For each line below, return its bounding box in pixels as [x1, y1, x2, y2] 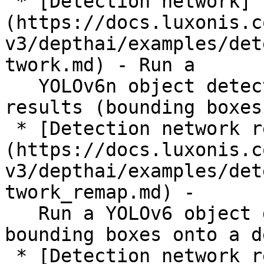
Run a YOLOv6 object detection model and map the [5, 203, 38, 224]
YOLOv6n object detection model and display [5, 75, 38, 97]
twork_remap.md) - [5, 181, 195, 203]
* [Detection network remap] [5, 118, 16, 139]
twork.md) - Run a [5, 54, 195, 75]
